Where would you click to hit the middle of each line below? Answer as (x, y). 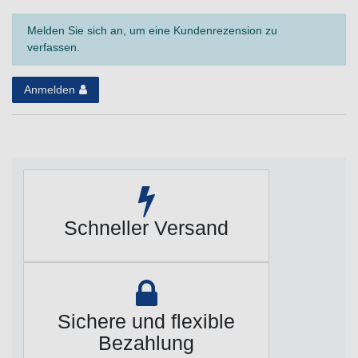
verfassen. (53, 48)
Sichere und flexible (146, 321)
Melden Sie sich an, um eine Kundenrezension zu (152, 31)
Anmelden (50, 89)
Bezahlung (146, 342)
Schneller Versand (146, 228)
